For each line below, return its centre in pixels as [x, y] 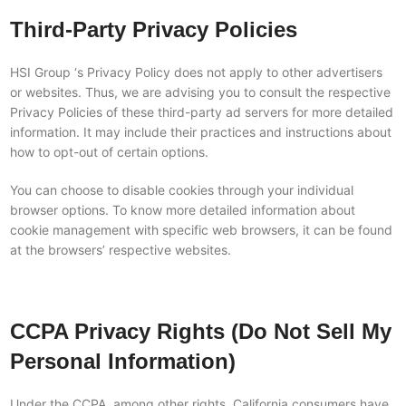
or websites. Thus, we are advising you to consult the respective [200, 92]
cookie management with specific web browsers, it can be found [201, 230]
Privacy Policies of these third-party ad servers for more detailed [201, 112]
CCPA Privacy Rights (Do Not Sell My [200, 331]
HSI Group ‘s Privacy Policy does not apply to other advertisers [196, 72]
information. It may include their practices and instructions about [200, 132]
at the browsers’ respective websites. [120, 250]
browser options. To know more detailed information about [182, 210]
